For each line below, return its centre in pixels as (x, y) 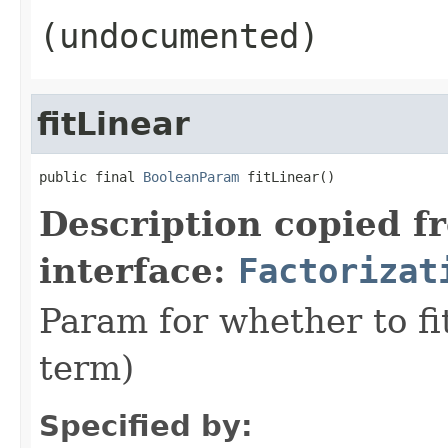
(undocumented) (179, 35)
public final (91, 176)
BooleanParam (191, 176)
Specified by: (146, 425)
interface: (138, 270)
